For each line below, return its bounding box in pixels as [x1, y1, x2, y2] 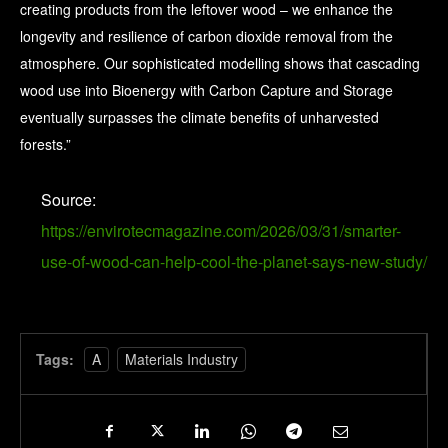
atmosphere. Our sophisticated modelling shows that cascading [20, 53, 420, 74]
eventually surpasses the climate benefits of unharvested [20, 107, 379, 128]
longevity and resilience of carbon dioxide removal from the [20, 26, 393, 47]
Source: [41, 188, 96, 212]
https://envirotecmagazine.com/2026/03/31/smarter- [41, 219, 401, 243]
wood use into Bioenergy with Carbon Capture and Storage [20, 80, 393, 101]
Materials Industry [125, 349, 238, 370]
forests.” [20, 134, 71, 155]
